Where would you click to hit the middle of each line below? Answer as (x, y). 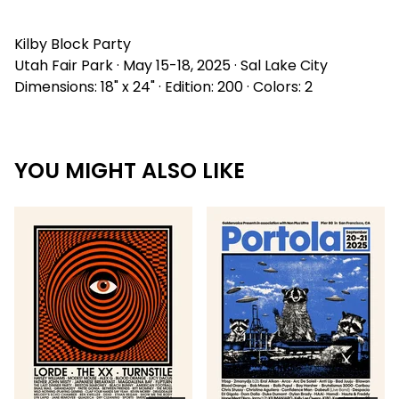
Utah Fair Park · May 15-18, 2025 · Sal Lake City (171, 66)
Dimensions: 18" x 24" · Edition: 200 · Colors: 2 (163, 87)
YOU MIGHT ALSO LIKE (130, 171)
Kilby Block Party (73, 45)
